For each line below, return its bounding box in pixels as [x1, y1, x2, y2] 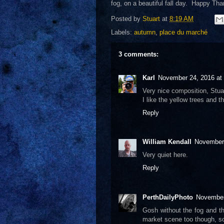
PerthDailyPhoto [142, 193, 193, 201]
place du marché [159, 28, 207, 36]
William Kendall [142, 138, 191, 146]
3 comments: [118, 50, 158, 58]
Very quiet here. [142, 151, 188, 159]
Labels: [111, 28, 134, 36]
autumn [134, 28, 155, 36]
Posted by [111, 15, 142, 23]
